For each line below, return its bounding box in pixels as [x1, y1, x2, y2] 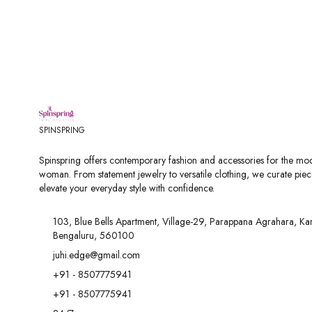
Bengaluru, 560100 [53, 228, 134, 242]
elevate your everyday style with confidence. [39, 181, 214, 195]
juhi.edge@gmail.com [53, 248, 140, 262]
